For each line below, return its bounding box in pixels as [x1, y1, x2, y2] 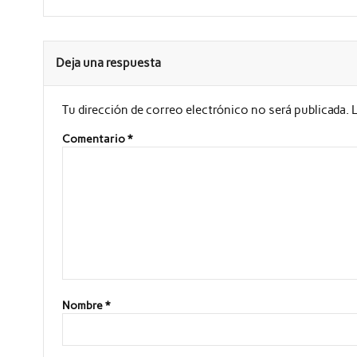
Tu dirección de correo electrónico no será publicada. [61, 102, 349, 117]
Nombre [61, 299, 105, 312]
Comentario [61, 132, 127, 146]
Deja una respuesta [55, 55, 161, 70]
